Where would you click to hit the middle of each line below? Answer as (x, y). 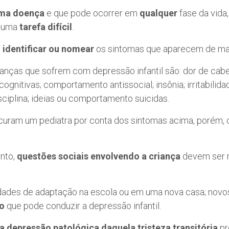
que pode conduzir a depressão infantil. (83, 206)
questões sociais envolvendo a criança (99, 156)
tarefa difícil (46, 27)
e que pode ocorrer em (92, 13)
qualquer (159, 13)
